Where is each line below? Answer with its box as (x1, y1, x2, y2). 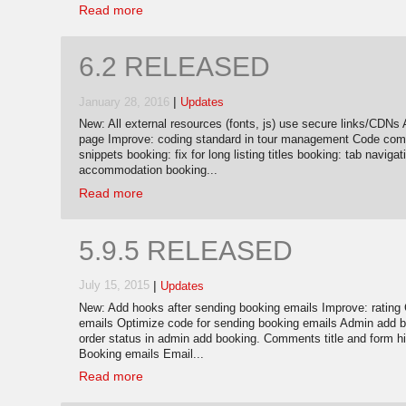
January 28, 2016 (79, 96, 169, 110)
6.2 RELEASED (79, 52, 270, 82)
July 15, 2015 (79, 279, 150, 293)
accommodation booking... (79, 164, 217, 178)
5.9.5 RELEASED (79, 235, 293, 266)
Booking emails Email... (79, 347, 204, 361)
